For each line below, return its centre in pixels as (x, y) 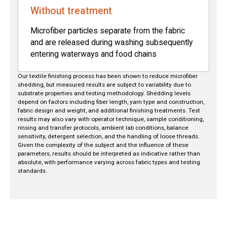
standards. (33, 171)
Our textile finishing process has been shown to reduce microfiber (108, 76)
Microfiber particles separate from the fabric (108, 30)
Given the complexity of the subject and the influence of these (103, 145)
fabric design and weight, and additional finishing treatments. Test (109, 111)
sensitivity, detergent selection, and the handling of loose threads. (109, 137)
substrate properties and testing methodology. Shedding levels (104, 93)
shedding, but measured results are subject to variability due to (105, 85)
